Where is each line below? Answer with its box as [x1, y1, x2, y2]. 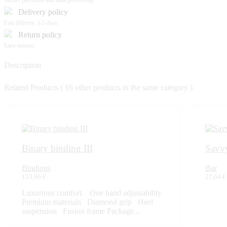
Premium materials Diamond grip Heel [22, 197, 153, 206]
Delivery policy [18, 8, 68, 17]
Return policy [18, 30, 62, 40]
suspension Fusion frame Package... [22, 206, 140, 215]
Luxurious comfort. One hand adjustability [22, 188, 166, 197]
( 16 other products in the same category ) [60, 83, 193, 92]
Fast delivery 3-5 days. [4, 19, 59, 27]
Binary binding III [22, 142, 93, 154]
